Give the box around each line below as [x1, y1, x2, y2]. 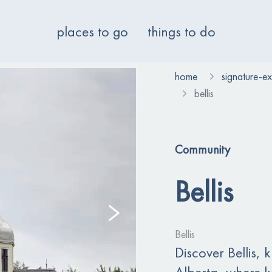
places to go [56, 21, 128, 41]
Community [175, 141, 230, 157]
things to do [148, 21, 216, 41]
